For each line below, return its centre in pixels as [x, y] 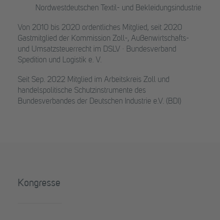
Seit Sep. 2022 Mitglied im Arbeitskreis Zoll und [94, 80]
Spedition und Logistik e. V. [60, 60]
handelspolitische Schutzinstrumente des [82, 91]
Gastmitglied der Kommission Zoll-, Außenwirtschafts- [103, 39]
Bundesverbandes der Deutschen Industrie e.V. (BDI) [99, 102]
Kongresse [39, 184]
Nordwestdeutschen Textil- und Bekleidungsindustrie [118, 8]
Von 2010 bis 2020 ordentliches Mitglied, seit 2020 [100, 28]
